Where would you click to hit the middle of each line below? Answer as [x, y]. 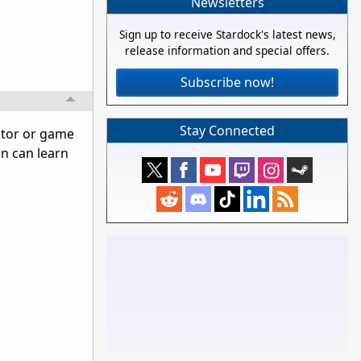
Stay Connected [227, 131]
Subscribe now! [227, 83]
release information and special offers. [227, 51]
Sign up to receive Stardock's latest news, [227, 35]
